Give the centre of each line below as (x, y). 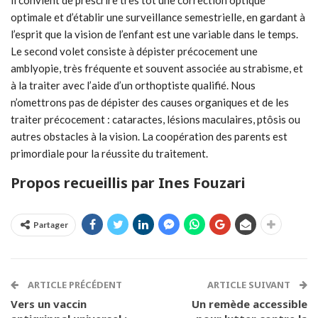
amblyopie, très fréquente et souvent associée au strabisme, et (157, 68)
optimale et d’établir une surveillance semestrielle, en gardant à (158, 17)
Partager (51, 225)
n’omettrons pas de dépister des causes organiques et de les (150, 103)
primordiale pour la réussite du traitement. (109, 154)
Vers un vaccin (49, 304)
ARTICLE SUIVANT (250, 285)
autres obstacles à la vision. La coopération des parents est (149, 137)
